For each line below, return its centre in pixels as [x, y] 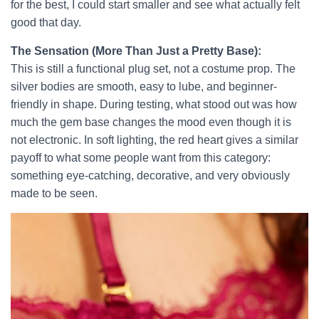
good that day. [46, 22]
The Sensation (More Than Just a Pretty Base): [136, 51]
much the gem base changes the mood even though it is [151, 122]
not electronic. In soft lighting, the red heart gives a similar [155, 140]
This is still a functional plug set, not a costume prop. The [153, 69]
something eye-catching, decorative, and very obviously [150, 176]
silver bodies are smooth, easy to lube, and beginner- [144, 87]
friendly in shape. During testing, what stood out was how [154, 104]
